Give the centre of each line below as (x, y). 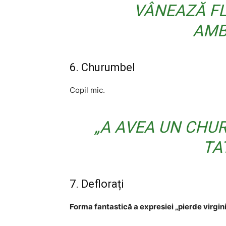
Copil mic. (87, 90)
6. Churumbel (102, 67)
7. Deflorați (97, 184)
